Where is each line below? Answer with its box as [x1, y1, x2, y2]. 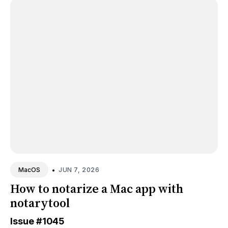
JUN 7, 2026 [59, 165, 100, 174]
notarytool [10, 194, 70, 211]
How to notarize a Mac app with [10, 180, 183, 197]
